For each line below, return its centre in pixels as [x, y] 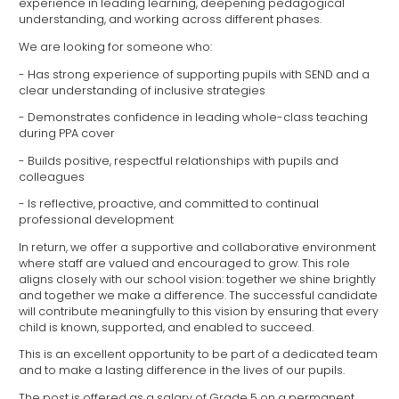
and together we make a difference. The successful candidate [198, 295]
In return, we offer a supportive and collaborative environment [197, 247]
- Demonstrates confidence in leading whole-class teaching [193, 118]
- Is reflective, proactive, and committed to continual [169, 204]
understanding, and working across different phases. [170, 20]
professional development [96, 220]
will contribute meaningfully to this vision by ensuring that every [199, 311]
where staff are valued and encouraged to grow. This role [184, 263]
